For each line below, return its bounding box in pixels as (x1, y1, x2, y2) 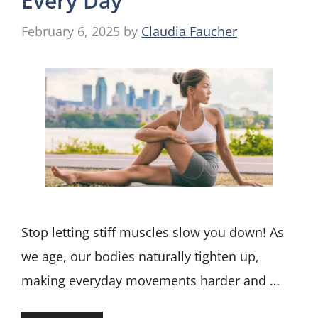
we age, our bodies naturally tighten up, (21, 247, 259, 265)
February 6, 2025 (21, 23, 120, 40)
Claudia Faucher (141, 23, 237, 40)
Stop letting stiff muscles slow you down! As (21, 223, 284, 241)
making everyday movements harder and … (21, 271, 280, 289)
